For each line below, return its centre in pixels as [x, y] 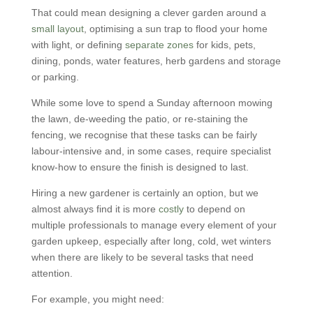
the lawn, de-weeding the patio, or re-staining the [139, 119]
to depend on [214, 209]
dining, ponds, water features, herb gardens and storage [156, 61]
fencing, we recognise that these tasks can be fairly [144, 135]
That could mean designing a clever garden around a [148, 13]
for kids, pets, [224, 45]
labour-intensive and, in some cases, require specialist [151, 151]
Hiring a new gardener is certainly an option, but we [145, 193]
